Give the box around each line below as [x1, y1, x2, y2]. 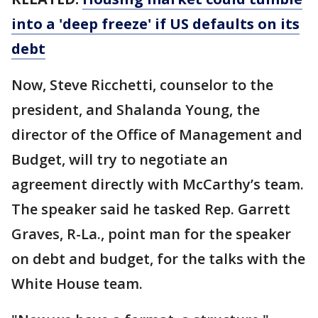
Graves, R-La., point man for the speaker [11, 224, 291, 243]
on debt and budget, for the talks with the [11, 248, 305, 268]
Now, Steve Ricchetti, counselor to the [11, 75, 273, 94]
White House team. [11, 273, 143, 293]
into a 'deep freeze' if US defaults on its [11, 13, 300, 33]
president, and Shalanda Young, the [11, 99, 260, 119]
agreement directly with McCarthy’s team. [11, 174, 304, 194]
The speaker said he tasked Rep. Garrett [11, 199, 290, 219]
